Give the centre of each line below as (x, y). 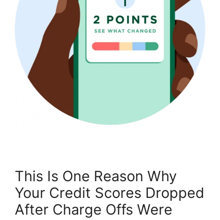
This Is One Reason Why (96, 176)
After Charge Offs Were (94, 210)
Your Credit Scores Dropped (110, 193)
